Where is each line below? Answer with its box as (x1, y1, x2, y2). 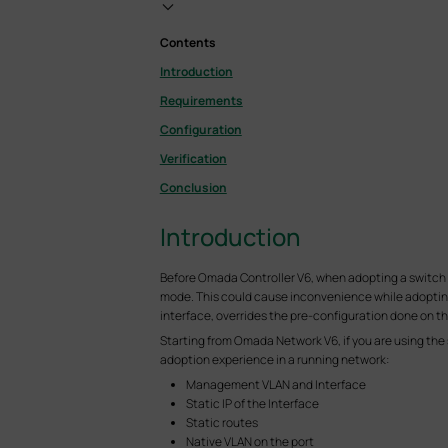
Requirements (159, 92, 243, 109)
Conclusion (159, 179, 227, 196)
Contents (159, 34, 216, 51)
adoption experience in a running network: (159, 351, 389, 368)
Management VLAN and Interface (186, 376, 367, 393)
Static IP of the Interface (186, 395, 320, 412)
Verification (159, 150, 227, 167)
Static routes (186, 414, 259, 431)
